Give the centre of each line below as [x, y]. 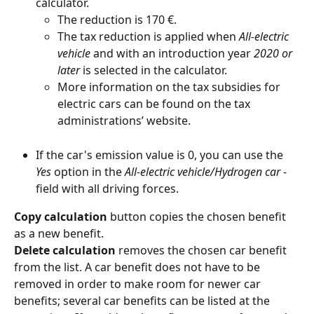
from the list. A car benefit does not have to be [138, 267]
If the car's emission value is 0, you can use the [161, 155]
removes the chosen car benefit [204, 250]
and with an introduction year [172, 54]
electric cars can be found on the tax [155, 104]
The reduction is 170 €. [117, 19]
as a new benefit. [59, 233]
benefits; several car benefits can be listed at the [143, 300]
